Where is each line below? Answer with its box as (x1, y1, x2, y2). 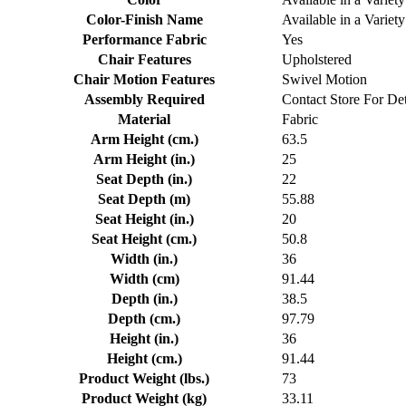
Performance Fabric (82, 32, 207, 48)
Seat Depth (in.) (96, 171, 192, 188)
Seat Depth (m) (98, 191, 190, 208)
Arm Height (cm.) (90, 131, 198, 148)
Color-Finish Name (85, 12, 203, 28)
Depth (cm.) (108, 311, 180, 327)
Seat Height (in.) (94, 211, 194, 227)
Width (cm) (109, 271, 179, 287)
